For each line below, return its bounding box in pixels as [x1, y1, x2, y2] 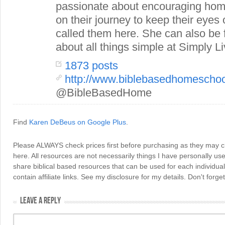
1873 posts [65, 59, 118, 72]
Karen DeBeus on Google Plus [29, 118, 126, 126]
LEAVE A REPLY [20, 195, 61, 206]
